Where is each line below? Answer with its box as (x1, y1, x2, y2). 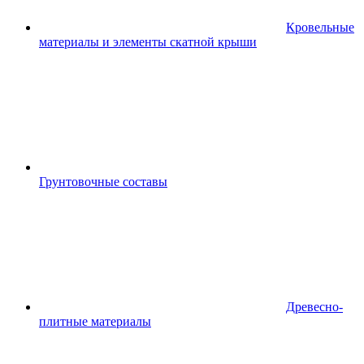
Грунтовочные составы (39, 175, 167, 188)
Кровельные (286, 20, 354, 34)
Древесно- (286, 300, 343, 314)
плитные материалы (39, 314, 151, 328)
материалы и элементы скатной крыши (39, 35, 257, 49)
